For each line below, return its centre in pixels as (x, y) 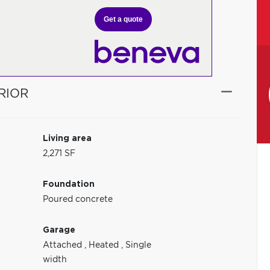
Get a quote (123, 19)
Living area (67, 139)
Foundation (69, 184)
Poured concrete (78, 199)
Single (139, 245)
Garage (59, 230)
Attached (64, 245)
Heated (105, 245)
